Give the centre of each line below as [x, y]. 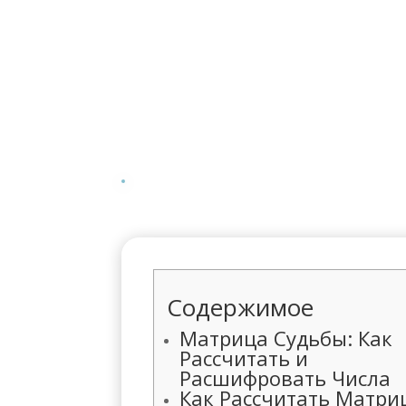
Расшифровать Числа [285, 377]
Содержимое [241, 307]
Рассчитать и [244, 358]
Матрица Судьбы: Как [286, 338]
